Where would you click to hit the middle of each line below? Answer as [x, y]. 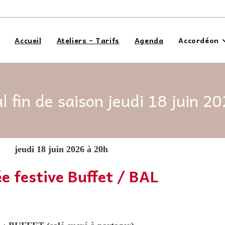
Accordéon [199, 40]
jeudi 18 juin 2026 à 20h [61, 149]
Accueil [28, 40]
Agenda [149, 40]
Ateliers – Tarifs [88, 40]
